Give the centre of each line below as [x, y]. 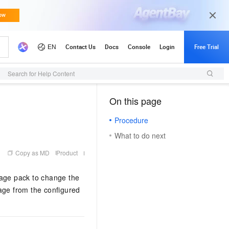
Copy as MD [32, 153]
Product [67, 153]
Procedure [131, 120]
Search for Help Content [41, 73]
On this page [135, 101]
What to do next [140, 135]
